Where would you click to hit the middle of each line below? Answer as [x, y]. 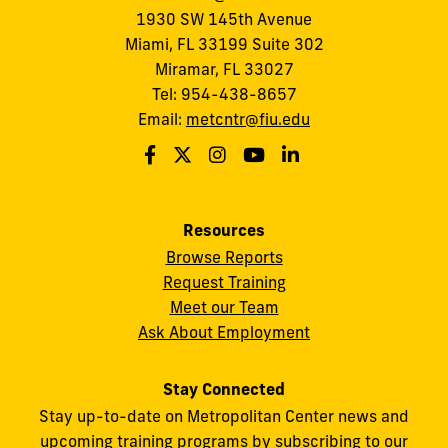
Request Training [224, 282]
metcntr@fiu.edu [248, 118]
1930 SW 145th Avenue [224, 18]
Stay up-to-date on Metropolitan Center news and [224, 416]
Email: [162, 118]
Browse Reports [224, 257]
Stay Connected [224, 389]
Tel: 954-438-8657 [224, 93]
